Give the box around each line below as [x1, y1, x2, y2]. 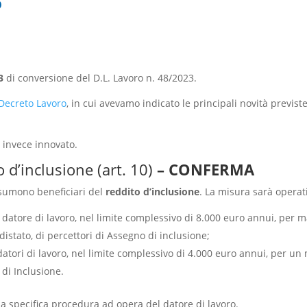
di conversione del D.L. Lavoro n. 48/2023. [3, 71, 197, 84]
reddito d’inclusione [105, 184, 199, 198]
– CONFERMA [152, 158, 254, 180]
